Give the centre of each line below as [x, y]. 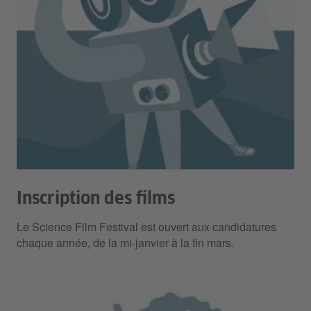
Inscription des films [96, 199]
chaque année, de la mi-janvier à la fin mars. [125, 243]
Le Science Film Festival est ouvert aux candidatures [146, 227]
